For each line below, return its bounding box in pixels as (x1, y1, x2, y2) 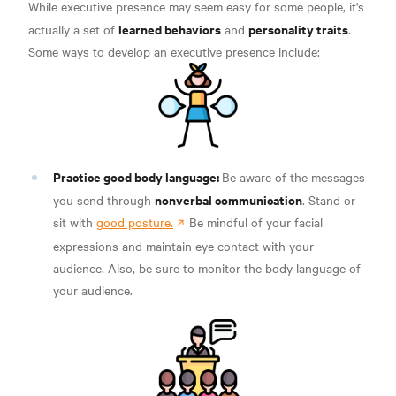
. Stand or (302, 191, 355, 209)
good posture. (96, 213, 173, 232)
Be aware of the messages (222, 168, 365, 187)
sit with (53, 213, 96, 232)
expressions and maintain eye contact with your (53, 237, 314, 255)
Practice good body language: (53, 167, 222, 187)
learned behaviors (118, 19, 221, 39)
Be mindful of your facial (186, 213, 323, 232)
